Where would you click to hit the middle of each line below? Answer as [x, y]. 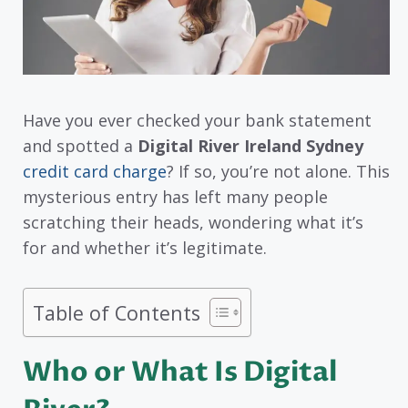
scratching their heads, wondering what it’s [193, 222]
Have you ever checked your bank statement [197, 120]
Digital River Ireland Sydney [250, 145]
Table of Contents [117, 312]
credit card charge [95, 171]
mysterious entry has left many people [175, 196]
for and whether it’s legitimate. [145, 247]
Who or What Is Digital [180, 372]
